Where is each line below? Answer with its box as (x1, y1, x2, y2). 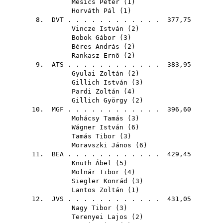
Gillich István (72, 79, 127, 86)
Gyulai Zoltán (72, 70, 123, 77)
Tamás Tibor (72, 132, 115, 140)
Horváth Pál (72, 7, 115, 14)
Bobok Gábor (72, 34, 115, 41)
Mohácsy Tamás (72, 114, 123, 122)
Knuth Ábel (72, 159, 111, 167)
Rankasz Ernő (72, 52, 119, 59)
